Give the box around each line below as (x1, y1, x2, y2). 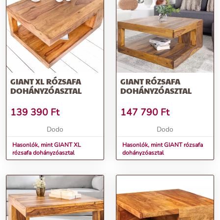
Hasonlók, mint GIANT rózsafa (122, 141, 203, 149)
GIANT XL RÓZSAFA (10, 76, 81, 87)
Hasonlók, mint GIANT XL (12, 141, 81, 149)
